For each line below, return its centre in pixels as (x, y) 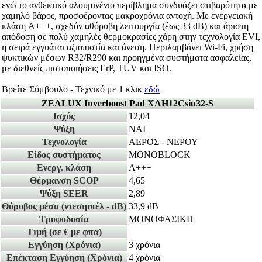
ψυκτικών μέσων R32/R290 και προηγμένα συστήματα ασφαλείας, (127, 58)
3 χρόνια (144, 245)
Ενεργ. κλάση (64, 168)
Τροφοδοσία (64, 219)
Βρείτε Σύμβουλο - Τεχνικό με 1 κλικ (73, 89)
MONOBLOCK (160, 155)
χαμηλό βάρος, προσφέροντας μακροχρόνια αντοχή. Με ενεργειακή (127, 16)
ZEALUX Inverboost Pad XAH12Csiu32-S (127, 104)
